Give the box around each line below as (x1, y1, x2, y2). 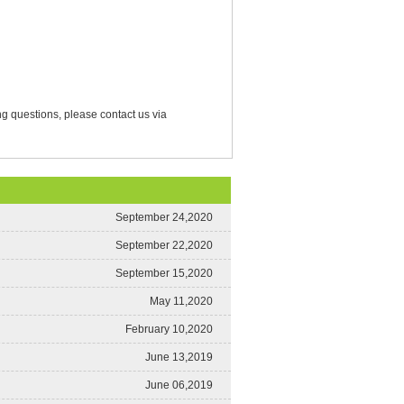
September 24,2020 (115, 211, 213, 224)
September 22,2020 (115, 239, 213, 252)
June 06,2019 (145, 379, 213, 391)
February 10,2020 (125, 323, 213, 335)
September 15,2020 (115, 267, 213, 280)
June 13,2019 (145, 351, 213, 363)
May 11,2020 (150, 295, 213, 308)
